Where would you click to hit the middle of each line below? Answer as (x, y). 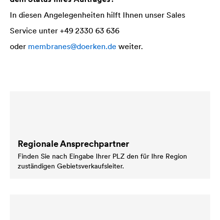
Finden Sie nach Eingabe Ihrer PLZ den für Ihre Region (102, 156)
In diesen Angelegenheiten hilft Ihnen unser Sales (97, 14)
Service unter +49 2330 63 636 (65, 30)
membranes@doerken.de (72, 46)
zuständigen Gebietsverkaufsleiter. (71, 166)
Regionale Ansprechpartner (73, 143)
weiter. (130, 46)
